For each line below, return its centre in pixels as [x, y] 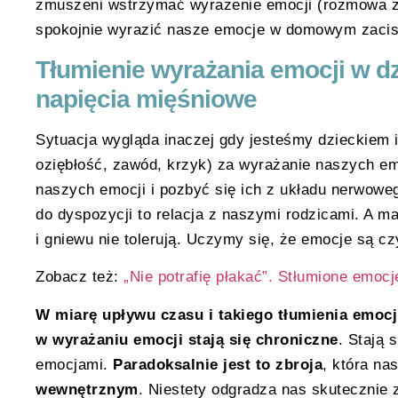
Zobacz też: [80, 277]
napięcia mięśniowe [146, 99]
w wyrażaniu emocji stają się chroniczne [187, 339]
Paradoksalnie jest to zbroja [218, 364]
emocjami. [74, 364]
